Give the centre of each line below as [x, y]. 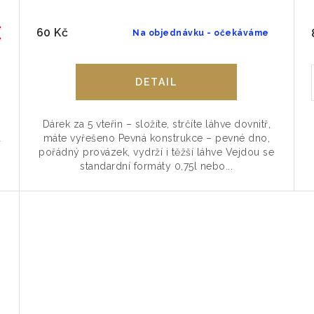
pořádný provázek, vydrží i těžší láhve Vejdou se [157, 152]
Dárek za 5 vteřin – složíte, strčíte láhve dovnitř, [157, 124]
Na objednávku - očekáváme [201, 33]
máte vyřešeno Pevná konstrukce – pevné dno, [157, 138]
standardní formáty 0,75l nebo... [157, 166]
